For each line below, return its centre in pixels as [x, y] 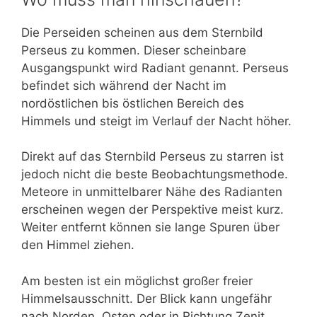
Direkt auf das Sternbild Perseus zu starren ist [152, 157]
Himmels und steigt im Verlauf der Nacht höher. [156, 121]
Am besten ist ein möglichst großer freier [137, 281]
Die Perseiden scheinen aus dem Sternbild [142, 32]
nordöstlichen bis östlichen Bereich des [133, 103]
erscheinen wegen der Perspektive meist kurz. [152, 210]
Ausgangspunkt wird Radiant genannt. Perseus [155, 68]
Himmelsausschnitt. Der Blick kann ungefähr [146, 298]
